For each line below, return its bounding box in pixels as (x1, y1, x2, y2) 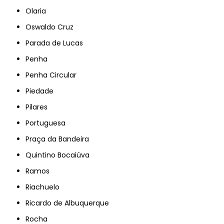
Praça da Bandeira (29, 133, 89, 144)
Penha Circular (29, 69, 77, 80)
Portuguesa (29, 117, 66, 128)
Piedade (29, 85, 54, 96)
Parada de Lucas (29, 37, 83, 48)
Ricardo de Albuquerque (29, 197, 109, 208)
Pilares (29, 101, 48, 112)
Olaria (31, 5, 46, 16)
